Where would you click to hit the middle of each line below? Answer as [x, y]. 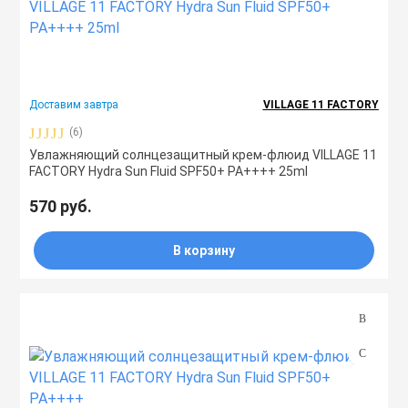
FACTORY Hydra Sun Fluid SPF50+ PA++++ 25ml [169, 171]
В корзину [204, 250]
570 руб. [61, 206]
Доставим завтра [74, 105]
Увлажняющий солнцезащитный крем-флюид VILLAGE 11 [204, 155]
